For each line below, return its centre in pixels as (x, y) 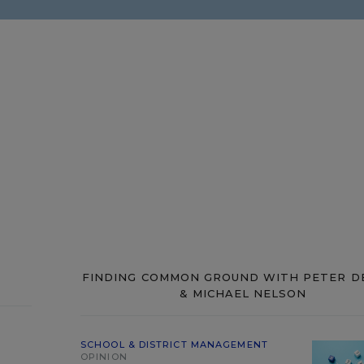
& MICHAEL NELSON (243, 293)
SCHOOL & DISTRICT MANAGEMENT (174, 344)
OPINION (104, 357)
